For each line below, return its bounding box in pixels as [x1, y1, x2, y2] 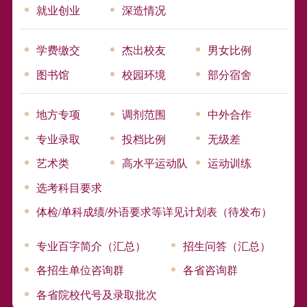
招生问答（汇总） [183, 237, 271, 253]
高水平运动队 [122, 155, 188, 171]
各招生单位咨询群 [36, 262, 125, 278]
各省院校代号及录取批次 [36, 286, 158, 302]
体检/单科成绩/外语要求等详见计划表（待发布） [36, 204, 273, 219]
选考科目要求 [36, 179, 103, 195]
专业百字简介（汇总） [36, 237, 147, 253]
